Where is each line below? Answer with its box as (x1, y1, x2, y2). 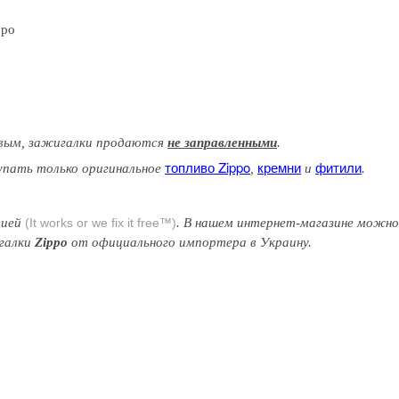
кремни (257, 157, 301, 176)
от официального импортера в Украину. (68, 234, 312, 249)
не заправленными (167, 134, 277, 150)
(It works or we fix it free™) (25, 215, 176, 230)
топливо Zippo (165, 157, 250, 176)
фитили (315, 157, 362, 176)
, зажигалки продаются (21, 134, 167, 150)
